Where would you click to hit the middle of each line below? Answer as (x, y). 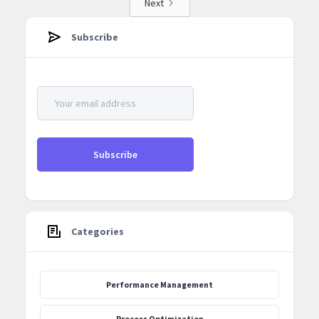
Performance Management (159, 285)
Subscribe (95, 37)
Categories (98, 232)
